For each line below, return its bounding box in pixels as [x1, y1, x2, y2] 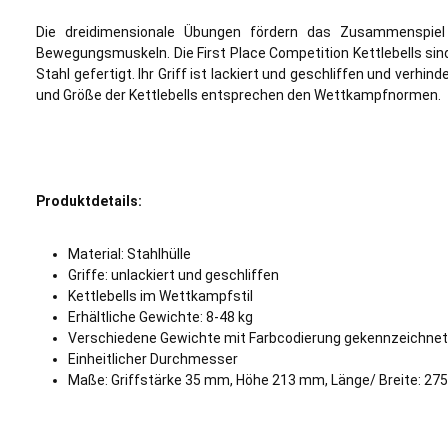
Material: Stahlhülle [68, 246, 191, 262]
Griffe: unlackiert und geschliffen [68, 267, 282, 283]
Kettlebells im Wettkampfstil [68, 288, 256, 304]
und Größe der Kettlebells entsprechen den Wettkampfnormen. [36, 87, 444, 103]
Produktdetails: [36, 193, 142, 209]
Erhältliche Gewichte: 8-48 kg [68, 309, 253, 325]
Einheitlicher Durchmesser [68, 351, 241, 367]
